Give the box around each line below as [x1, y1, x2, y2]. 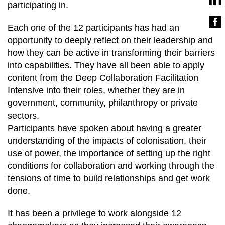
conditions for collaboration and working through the [8, 161, 214, 171]
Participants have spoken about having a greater [8, 123, 201, 133]
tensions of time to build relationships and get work [8, 173, 210, 183]
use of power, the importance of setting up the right [8, 148, 210, 158]
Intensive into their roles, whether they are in [8, 85, 185, 95]
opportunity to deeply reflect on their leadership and [8, 35, 213, 45]
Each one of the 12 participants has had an [8, 23, 179, 33]
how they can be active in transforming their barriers [8, 48, 215, 58]
